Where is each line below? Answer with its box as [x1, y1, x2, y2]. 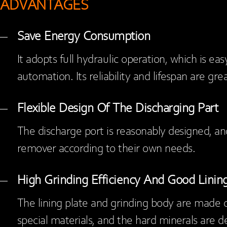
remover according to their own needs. [17, 142, 196, 155]
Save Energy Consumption [17, 30, 150, 44]
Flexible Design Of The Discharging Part [17, 102, 218, 116]
